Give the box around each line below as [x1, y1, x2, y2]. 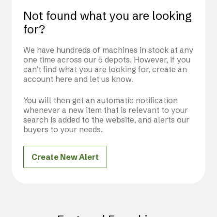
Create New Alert [31, 152, 99, 162]
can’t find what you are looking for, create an [23, 64, 187, 74]
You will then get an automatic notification [23, 95, 178, 105]
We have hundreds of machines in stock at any [23, 45, 193, 55]
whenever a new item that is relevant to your [23, 105, 188, 115]
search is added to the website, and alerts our [23, 114, 189, 124]
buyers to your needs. [23, 124, 103, 134]
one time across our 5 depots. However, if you [23, 54, 190, 64]
